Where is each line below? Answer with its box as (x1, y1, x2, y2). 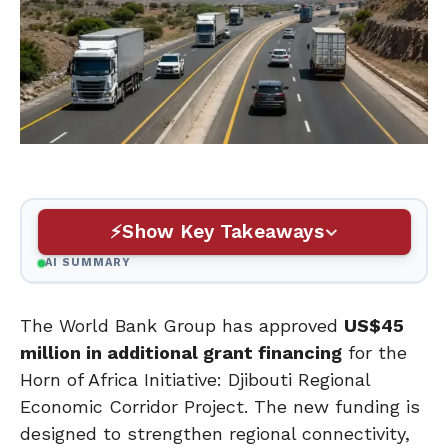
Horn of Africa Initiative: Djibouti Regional (20, 368, 370, 390)
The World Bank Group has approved (20, 314, 344, 336)
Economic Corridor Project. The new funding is (20, 395, 420, 417)
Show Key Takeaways (122, 220, 324, 244)
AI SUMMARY (44, 256, 132, 270)
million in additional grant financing (20, 341, 342, 363)
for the (342, 341, 407, 363)
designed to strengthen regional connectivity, (20, 422, 410, 444)
